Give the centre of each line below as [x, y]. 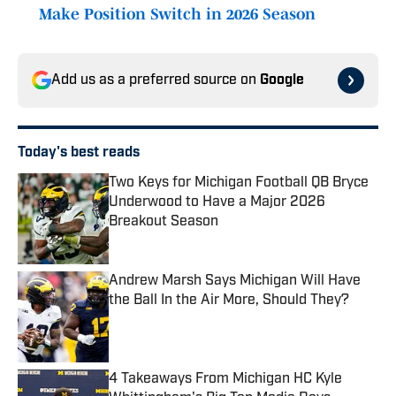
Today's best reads [79, 153]
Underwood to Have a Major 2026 [217, 203]
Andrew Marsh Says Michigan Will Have [235, 282]
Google [282, 81]
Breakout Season [164, 222]
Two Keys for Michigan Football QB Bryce [239, 183]
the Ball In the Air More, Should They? [229, 301]
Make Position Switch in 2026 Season [177, 15]
